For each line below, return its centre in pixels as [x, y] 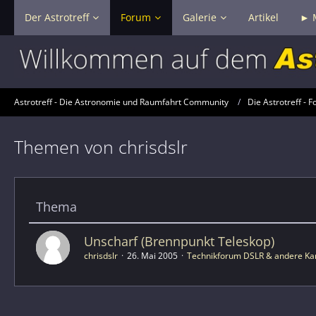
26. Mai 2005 [152, 255]
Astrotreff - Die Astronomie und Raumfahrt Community [121, 102]
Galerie [200, 17]
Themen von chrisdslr [101, 146]
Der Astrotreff [57, 17]
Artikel [263, 17]
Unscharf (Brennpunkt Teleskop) [179, 241]
